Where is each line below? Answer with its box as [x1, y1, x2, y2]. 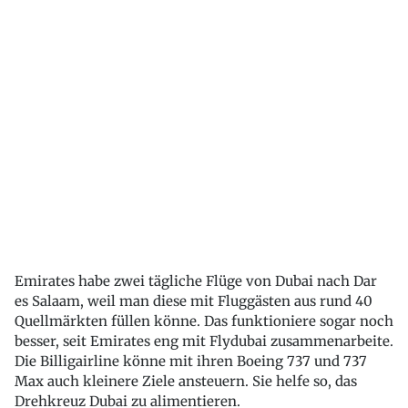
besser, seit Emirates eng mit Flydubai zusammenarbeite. [15, 332, 393, 351]
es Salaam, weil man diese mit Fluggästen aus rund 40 [15, 292, 372, 311]
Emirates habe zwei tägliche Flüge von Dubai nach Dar [15, 272, 377, 291]
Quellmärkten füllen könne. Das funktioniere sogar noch [15, 312, 393, 331]
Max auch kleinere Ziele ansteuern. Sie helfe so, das [15, 372, 357, 391]
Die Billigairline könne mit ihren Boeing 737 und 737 [15, 352, 367, 371]
